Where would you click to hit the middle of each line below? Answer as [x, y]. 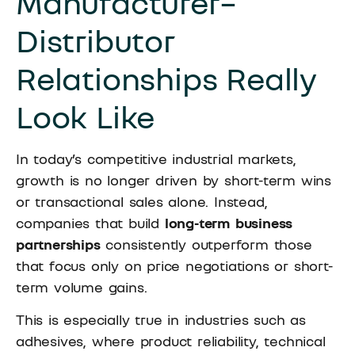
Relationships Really [166, 78]
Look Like [86, 116]
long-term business [229, 222]
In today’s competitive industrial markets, [156, 158]
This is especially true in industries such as [161, 319]
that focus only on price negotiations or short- [174, 265]
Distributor [95, 40]
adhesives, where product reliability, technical [171, 340]
